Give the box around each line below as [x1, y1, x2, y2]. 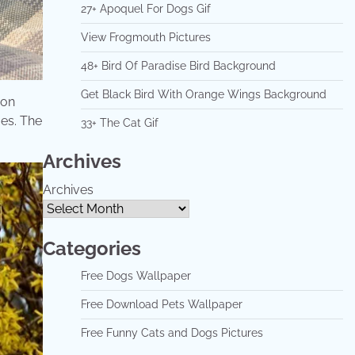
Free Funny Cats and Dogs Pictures [80, 326, 263, 339]
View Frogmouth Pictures [80, 31, 211, 44]
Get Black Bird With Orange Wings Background [80, 88, 326, 101]
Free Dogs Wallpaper [80, 269, 191, 282]
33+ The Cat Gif [80, 116, 158, 129]
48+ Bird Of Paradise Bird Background [80, 59, 276, 72]
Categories [42, 237, 141, 260]
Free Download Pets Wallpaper [80, 298, 242, 311]
